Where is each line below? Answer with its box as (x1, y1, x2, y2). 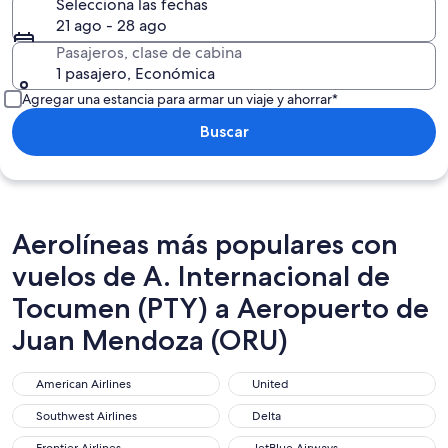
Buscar (199, 122, 249, 141)
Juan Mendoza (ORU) (12, 323, 288, 357)
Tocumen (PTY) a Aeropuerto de (12, 291, 429, 325)
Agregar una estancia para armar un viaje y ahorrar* (22, 90, 338, 108)
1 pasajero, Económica (56, 63, 215, 84)
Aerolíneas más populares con (12, 227, 398, 261)
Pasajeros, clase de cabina (56, 42, 242, 63)
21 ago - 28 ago (56, 15, 167, 36)
